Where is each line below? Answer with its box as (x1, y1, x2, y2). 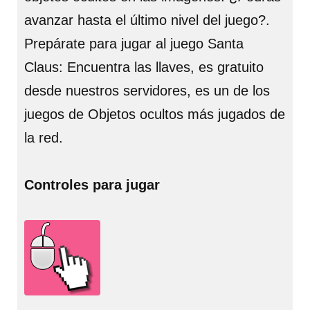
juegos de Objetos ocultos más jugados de (24, 107, 285, 122)
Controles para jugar (24, 177, 160, 192)
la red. (24, 130, 63, 145)
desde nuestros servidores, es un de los (24, 83, 270, 98)
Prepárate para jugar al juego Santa (24, 36, 244, 51)
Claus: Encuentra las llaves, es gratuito (24, 60, 264, 75)
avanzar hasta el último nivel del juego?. (24, 12, 270, 28)
